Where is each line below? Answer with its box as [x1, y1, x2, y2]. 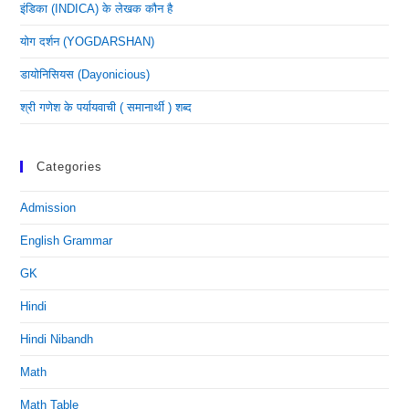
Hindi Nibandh [20, 332, 94, 346]
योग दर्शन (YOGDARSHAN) [20, 35, 155, 48]
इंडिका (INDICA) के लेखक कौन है [20, 2, 173, 16]
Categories [37, 160, 103, 173]
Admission [20, 201, 77, 215]
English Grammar [20, 234, 113, 247]
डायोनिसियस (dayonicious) [20, 68, 151, 81]
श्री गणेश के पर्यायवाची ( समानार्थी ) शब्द [20, 100, 193, 114]
